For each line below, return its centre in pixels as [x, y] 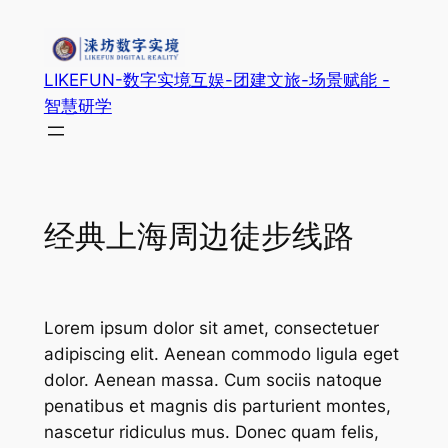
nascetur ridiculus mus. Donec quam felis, [211, 431]
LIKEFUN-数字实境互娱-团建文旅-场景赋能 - [216, 80]
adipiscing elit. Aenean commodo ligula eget [221, 353]
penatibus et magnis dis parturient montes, [217, 405]
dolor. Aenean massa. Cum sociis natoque [212, 379]
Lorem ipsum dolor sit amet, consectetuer [211, 327]
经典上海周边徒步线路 [198, 236]
